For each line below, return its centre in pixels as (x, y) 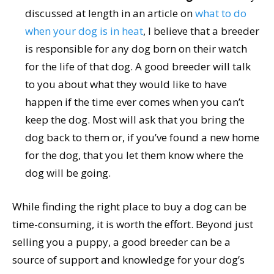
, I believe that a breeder (201, 31)
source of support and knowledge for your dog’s (128, 260)
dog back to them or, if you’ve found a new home (142, 138)
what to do (221, 13)
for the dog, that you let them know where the (134, 155)
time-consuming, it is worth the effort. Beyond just (133, 224)
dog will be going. (68, 173)
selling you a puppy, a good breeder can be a (121, 242)
